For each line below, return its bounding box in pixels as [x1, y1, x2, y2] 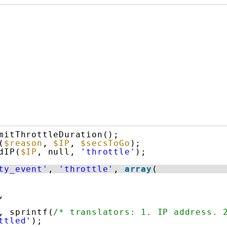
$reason [4, 138, 43, 148]
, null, [37, 147, 81, 157]
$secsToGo [81, 138, 130, 148]
